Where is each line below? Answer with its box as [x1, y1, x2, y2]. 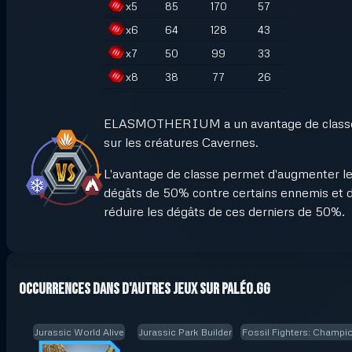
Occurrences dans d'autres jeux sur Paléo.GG [19, 280, 270, 299]
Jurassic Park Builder [138, 325, 232, 338]
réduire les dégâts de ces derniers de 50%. [104, 203, 345, 219]
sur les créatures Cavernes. [104, 134, 258, 150]
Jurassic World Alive [34, 325, 124, 338]
